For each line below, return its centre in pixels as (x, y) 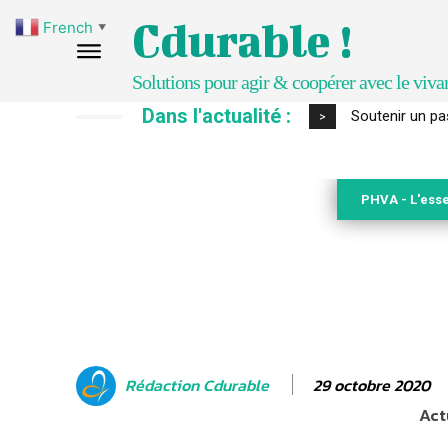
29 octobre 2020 (371, 384)
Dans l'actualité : (216, 116)
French (68, 27)
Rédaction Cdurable (197, 385)
